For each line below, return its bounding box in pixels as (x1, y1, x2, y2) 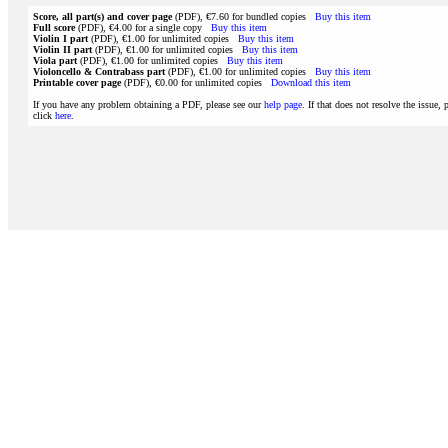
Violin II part (33, 44, 92, 55)
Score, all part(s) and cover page (33, 11, 172, 22)
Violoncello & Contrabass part (33, 66, 165, 77)
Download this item (271, 77, 351, 88)
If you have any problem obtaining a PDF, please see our (33, 99, 264, 110)
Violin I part (33, 33, 88, 44)
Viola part (33, 55, 77, 66)
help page (264, 99, 302, 110)
